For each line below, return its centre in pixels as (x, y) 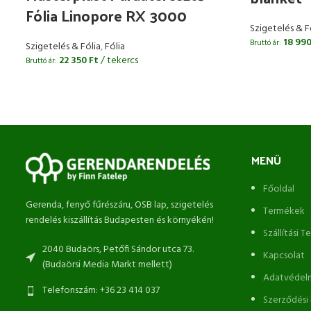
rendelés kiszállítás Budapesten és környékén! (120, 220)
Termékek (284, 211)
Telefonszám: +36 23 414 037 (101, 290)
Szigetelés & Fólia (63, 47)
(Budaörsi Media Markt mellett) (107, 264)
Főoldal (279, 189)
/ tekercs (119, 60)
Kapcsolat (284, 255)
